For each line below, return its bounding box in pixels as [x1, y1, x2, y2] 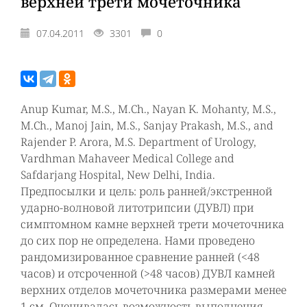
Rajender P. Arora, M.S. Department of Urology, [21, 134, 256, 149]
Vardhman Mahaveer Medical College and [21, 151, 234, 166]
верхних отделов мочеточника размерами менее [21, 282, 286, 297]
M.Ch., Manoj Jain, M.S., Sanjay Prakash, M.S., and [21, 118, 273, 133]
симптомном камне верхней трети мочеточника [21, 217, 284, 232]
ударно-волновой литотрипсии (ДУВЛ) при [21, 200, 254, 215]
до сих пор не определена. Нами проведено [21, 233, 255, 248]
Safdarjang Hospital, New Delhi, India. [21, 167, 215, 182]
